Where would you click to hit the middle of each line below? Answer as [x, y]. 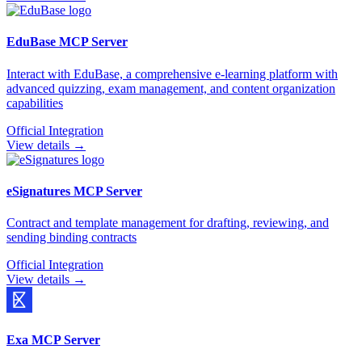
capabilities [35, 103]
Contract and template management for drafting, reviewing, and [168, 223]
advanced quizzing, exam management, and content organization [171, 88]
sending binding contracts [72, 238]
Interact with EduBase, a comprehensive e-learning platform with [172, 74]
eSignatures [38, 191]
